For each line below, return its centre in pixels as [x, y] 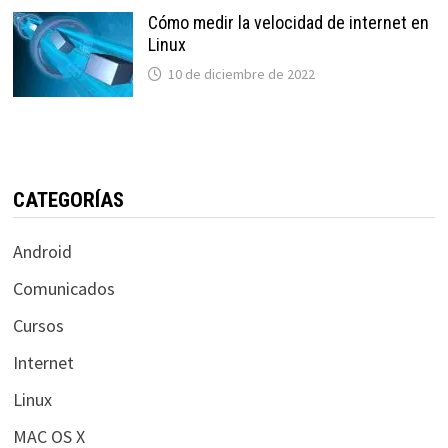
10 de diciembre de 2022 [241, 73]
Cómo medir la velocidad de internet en [288, 22]
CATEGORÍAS [68, 199]
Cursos [38, 325]
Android [42, 251]
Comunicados [63, 288]
